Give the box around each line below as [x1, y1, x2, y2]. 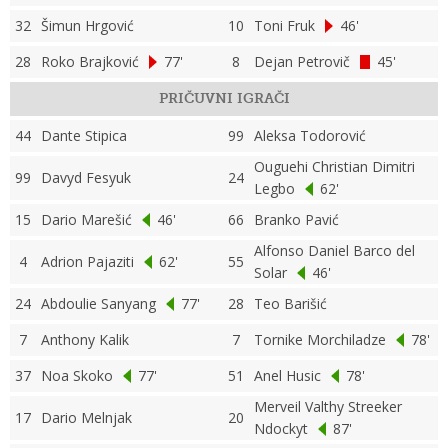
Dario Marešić [41, 210, 132, 230]
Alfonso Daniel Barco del [254, 241, 415, 261]
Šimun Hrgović [41, 16, 134, 36]
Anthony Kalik [41, 330, 129, 350]
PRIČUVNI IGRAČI [158, 90, 290, 108]
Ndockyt [254, 419, 308, 439]
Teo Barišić [254, 294, 327, 314]
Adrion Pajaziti [41, 252, 134, 272]
